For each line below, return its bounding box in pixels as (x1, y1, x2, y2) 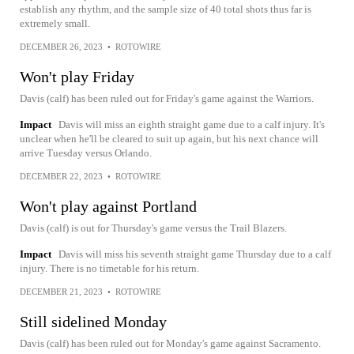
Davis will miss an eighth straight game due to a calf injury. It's (58, 119, 325, 130)
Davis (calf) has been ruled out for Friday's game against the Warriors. (20, 92, 314, 104)
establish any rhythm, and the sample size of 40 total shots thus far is (20, 3, 311, 15)
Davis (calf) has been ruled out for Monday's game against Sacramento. (20, 337, 321, 349)
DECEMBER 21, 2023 (20, 287, 103, 296)
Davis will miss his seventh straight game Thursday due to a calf (58, 248, 331, 260)
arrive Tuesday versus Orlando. (20, 147, 152, 159)
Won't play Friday (20, 68, 134, 85)
